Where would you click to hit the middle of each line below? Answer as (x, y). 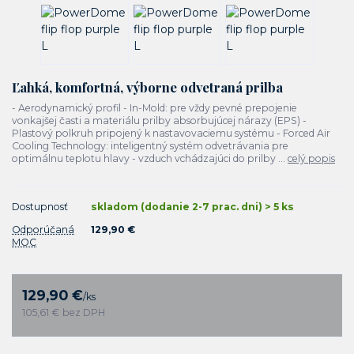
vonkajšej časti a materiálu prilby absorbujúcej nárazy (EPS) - (159, 121)
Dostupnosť (40, 207)
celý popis (311, 159)
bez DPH (84, 313)
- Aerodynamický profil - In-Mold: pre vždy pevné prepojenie (154, 108)
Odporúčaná (43, 230)
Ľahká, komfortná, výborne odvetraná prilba (147, 87)
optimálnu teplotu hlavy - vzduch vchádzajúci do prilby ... (150, 159)
